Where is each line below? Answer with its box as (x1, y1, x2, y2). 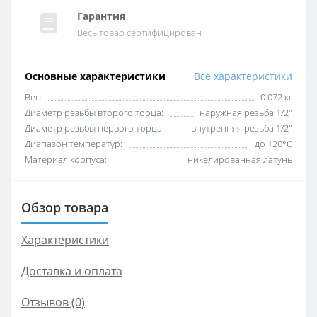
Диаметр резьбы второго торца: (25, 105, 163, 119)
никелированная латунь (188, 152, 292, 166)
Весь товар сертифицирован (77, 25, 202, 39)
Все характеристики (194, 69, 292, 83)
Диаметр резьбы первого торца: (25, 121, 164, 134)
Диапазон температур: (25, 137, 122, 150)
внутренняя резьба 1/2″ (191, 121, 292, 134)
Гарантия (77, 8, 125, 23)
